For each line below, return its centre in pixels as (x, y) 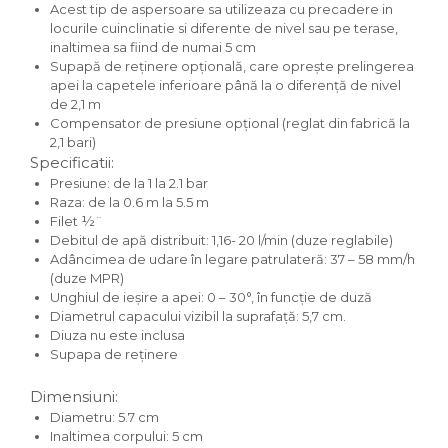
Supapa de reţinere (114, 354)
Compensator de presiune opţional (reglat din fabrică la (230, 123)
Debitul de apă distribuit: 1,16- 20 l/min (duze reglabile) (221, 240)
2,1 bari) (73, 142)
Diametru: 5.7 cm (104, 417)
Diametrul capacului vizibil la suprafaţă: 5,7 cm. (198, 316)
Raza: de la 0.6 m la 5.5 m (129, 202)
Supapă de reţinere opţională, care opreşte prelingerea (232, 66)
